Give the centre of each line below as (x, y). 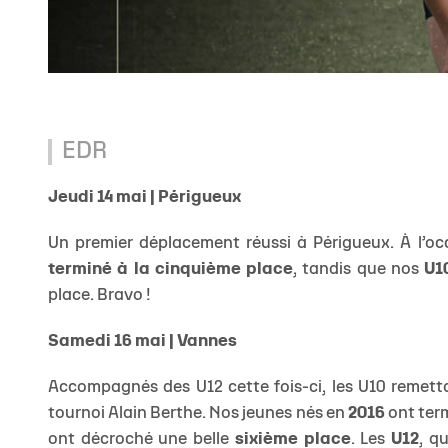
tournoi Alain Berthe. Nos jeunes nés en (198, 414)
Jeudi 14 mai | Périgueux (144, 198)
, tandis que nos (358, 270)
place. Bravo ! (99, 296)
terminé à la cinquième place (170, 270)
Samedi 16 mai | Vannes (142, 342)
